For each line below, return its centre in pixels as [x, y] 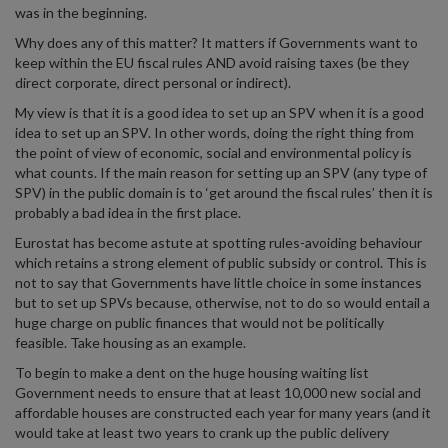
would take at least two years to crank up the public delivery [202, 432]
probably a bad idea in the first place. [128, 212]
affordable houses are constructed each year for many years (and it [223, 412]
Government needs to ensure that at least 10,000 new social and [218, 392]
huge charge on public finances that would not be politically [199, 322]
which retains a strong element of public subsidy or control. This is [221, 262]
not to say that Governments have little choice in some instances [218, 282]
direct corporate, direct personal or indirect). [153, 82]
